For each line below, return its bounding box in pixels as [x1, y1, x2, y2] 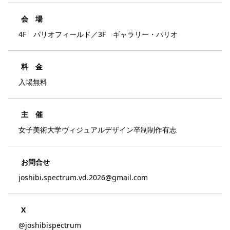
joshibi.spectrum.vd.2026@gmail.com [18, 172, 148, 182]
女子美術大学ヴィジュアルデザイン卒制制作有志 [18, 124, 177, 135]
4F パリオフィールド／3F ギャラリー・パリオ [18, 29, 178, 39]
